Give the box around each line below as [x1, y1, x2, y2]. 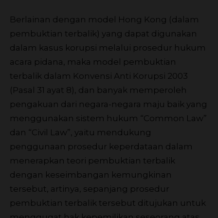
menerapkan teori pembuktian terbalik [10, 155, 175, 165]
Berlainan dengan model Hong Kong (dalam [10, 14, 199, 24]
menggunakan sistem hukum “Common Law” [10, 113, 207, 123]
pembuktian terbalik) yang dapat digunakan [10, 28, 197, 38]
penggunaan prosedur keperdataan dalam [10, 141, 193, 151]
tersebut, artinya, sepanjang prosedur [10, 183, 169, 194]
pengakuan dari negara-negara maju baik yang [10, 99, 207, 109]
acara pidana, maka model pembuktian [10, 56, 176, 67]
